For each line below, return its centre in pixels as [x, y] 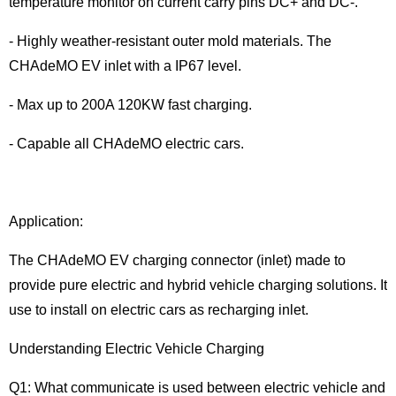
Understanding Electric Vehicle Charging [137, 349]
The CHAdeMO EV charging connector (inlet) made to [177, 260]
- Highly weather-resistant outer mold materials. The [170, 41]
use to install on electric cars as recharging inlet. [159, 310]
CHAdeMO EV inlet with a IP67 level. [125, 66]
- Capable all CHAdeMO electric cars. [126, 144]
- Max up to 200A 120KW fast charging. [130, 105]
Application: [46, 221]
